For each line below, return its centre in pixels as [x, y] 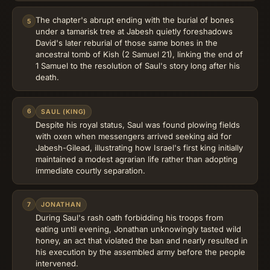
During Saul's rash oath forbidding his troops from [129, 217]
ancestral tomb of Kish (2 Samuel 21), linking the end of [139, 55]
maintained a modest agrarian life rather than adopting [137, 159]
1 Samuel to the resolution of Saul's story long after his [138, 66]
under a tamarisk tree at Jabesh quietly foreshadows [134, 32]
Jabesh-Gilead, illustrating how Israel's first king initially [139, 147]
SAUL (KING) [64, 111]
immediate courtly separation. [90, 170]
